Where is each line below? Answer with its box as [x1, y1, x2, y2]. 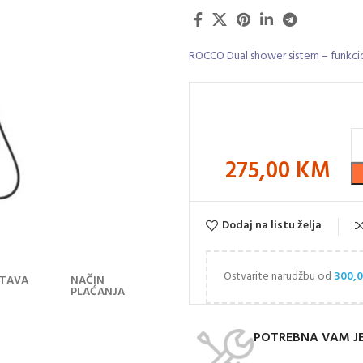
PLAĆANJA [70, 282, 125, 301]
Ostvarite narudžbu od [224, 267, 335, 286]
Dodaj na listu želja [221, 216, 322, 235]
